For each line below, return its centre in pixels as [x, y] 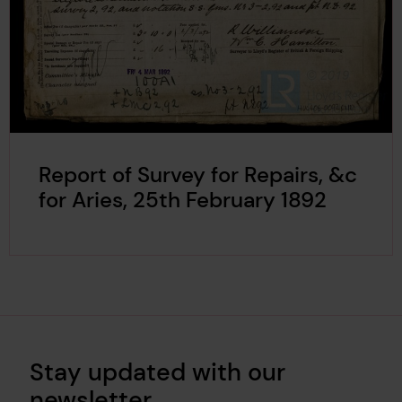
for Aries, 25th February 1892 [182, 200]
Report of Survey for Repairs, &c [197, 175]
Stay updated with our [157, 373]
